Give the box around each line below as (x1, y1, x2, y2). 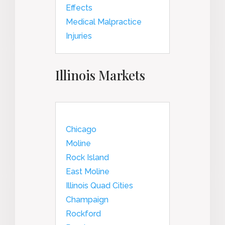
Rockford (66, 208, 101, 218)
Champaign (66, 194, 108, 204)
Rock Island (66, 152, 109, 162)
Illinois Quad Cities (66, 180, 133, 190)
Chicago (66, 124, 96, 134)
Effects (66, 3, 92, 13)
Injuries (66, 31, 92, 41)
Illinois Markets (55, 66, 145, 84)
